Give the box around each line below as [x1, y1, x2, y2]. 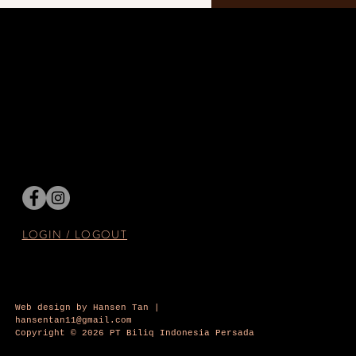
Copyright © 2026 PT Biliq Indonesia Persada [14, 328, 254, 338]
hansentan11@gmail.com [14, 315, 132, 325]
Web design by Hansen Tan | [14, 303, 160, 312]
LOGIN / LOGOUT [21, 226, 128, 242]
